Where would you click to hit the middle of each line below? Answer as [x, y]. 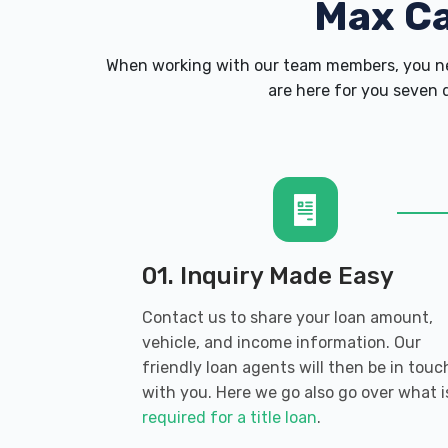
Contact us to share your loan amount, [287, 317]
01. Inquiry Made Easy [268, 276]
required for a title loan [229, 417]
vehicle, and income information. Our [281, 342]
